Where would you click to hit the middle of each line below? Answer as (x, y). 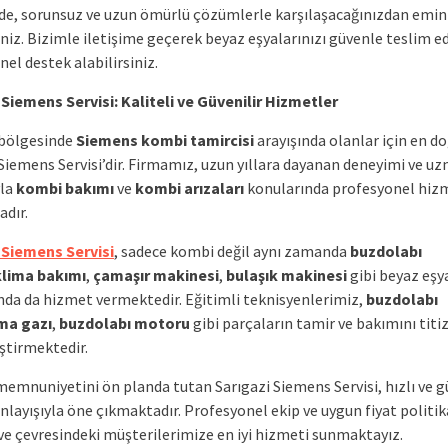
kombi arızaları (189, 188)
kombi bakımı (65, 188)
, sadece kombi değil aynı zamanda (232, 251)
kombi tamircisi (197, 140)
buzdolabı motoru (124, 323)
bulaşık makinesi (286, 275)
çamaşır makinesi (156, 275)
